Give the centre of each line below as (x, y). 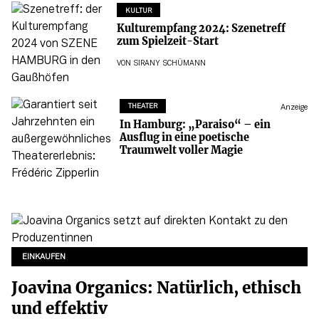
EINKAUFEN (44, 257)
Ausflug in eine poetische (184, 137)
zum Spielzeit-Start (167, 42)
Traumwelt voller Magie (184, 150)
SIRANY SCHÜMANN (169, 63)
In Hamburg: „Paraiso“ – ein (195, 124)
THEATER (142, 107)
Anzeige (294, 108)
